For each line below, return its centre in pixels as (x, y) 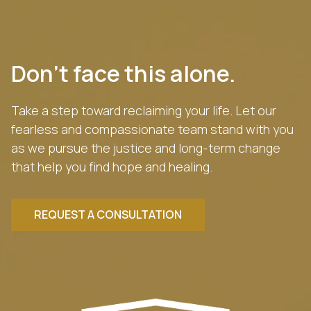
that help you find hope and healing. (112, 167)
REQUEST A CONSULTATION (108, 215)
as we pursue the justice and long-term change (146, 148)
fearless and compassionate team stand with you (152, 129)
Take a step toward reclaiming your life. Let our (144, 111)
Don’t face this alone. (123, 74)
